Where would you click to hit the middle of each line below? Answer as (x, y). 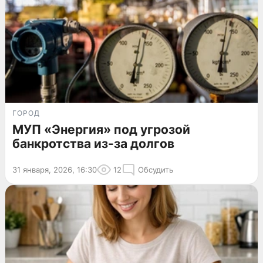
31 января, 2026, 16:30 (55, 169)
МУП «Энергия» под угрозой (101, 129)
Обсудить (156, 169)
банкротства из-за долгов (93, 143)
